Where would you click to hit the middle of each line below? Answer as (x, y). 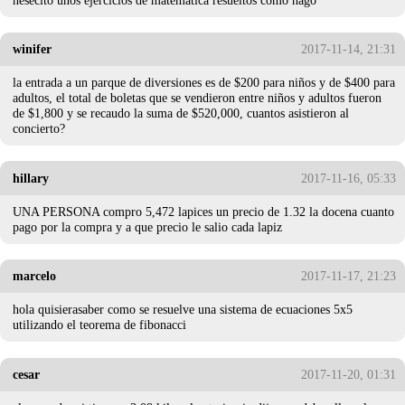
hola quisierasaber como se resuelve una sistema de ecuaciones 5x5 (183, 310)
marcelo (35, 276)
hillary (31, 178)
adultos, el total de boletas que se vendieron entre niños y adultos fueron (198, 98)
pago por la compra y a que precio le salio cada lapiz (148, 226)
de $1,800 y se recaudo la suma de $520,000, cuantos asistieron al (181, 113)
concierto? (39, 129)
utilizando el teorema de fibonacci (100, 325)
